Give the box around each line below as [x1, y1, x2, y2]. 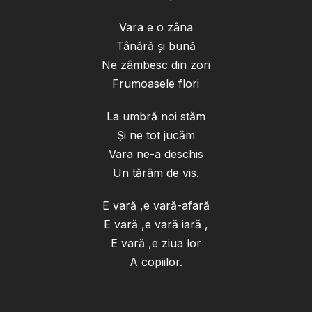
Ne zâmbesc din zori [101, 58, 210, 72]
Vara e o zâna [118, 20, 193, 35]
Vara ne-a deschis [108, 147, 203, 162]
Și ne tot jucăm [116, 128, 195, 143]
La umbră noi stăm [106, 109, 205, 124]
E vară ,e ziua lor [110, 236, 201, 251]
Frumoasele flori [112, 77, 200, 91]
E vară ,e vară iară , [103, 217, 208, 232]
